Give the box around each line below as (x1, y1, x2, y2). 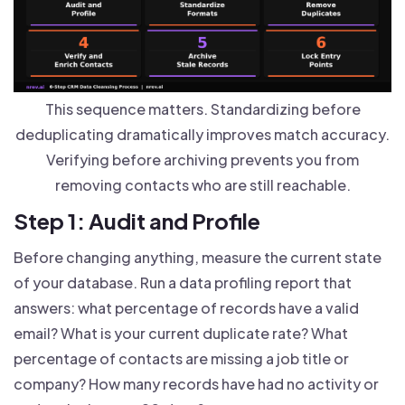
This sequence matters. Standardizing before (44, 99, 361, 118)
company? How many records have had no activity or (14, 373, 379, 393)
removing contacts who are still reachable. (54, 174, 351, 194)
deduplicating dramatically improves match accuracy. (15, 124, 390, 144)
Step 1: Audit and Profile (14, 206, 260, 234)
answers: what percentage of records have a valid (14, 297, 359, 317)
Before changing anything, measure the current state (14, 247, 381, 267)
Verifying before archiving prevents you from (46, 149, 359, 169)
